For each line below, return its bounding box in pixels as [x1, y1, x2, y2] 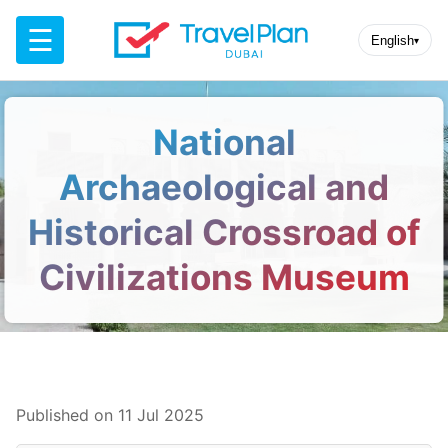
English [370, 32, 414, 48]
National [152, 120, 296, 163]
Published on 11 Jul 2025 [16, 404, 204, 425]
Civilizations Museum [38, 255, 410, 298]
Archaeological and [59, 165, 389, 208]
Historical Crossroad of [27, 210, 421, 253]
